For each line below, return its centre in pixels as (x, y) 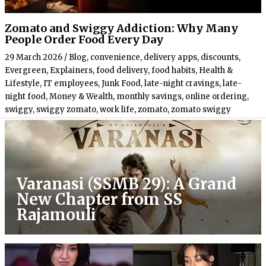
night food (25, 96)
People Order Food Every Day (84, 39)
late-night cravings (182, 83)
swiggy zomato (66, 109)
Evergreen (26, 70)
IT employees (71, 83)
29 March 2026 (34, 57)
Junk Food (121, 83)
